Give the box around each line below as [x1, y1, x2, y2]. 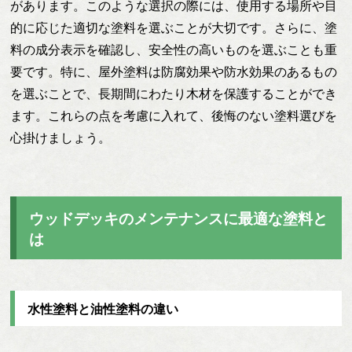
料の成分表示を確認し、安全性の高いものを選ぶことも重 [10, 42, 338, 57]
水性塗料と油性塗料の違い [27, 302, 179, 317]
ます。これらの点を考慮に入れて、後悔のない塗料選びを [10, 108, 338, 123]
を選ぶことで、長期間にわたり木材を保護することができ [10, 86, 338, 101]
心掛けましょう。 [10, 130, 112, 145]
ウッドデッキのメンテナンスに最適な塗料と [29, 210, 328, 227]
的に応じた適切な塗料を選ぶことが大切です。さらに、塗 [10, 20, 338, 35]
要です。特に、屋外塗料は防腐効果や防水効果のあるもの [10, 64, 338, 79]
